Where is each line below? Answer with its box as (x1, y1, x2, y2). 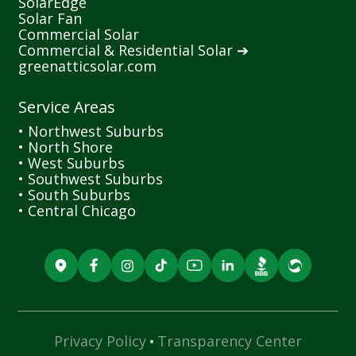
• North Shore (18, 137, 114, 157)
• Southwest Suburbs (18, 169, 164, 189)
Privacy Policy (54, 331, 146, 351)
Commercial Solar (18, 25, 140, 44)
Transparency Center (157, 331, 302, 351)
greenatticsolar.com (18, 56, 157, 76)
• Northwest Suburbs (18, 122, 164, 141)
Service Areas (18, 96, 116, 118)
